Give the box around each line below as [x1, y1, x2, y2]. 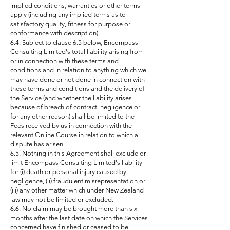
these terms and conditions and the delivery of [10, 85, 145, 92]
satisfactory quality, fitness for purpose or [10, 20, 130, 28]
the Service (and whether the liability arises [10, 94, 132, 102]
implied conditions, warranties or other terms [10, 2, 140, 9]
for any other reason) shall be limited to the [10, 112, 135, 120]
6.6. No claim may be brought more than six [10, 205, 137, 213]
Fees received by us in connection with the [10, 122, 132, 129]
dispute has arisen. [10, 140, 65, 148]
